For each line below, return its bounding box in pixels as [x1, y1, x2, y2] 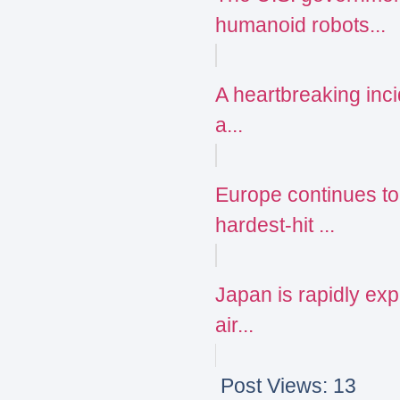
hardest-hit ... [215, 212, 335, 237]
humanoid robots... [215, 12, 386, 37]
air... [215, 312, 254, 337]
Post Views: [221, 373, 328, 397]
